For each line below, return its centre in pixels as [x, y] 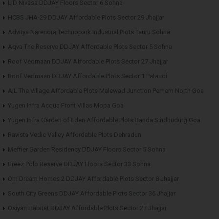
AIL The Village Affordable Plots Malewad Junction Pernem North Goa [106, 90]
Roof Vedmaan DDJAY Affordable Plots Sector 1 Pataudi [88, 76]
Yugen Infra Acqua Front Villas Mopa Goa [66, 105]
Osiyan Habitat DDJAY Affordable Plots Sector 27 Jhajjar [87, 208]
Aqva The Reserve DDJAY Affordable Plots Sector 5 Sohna [90, 46]
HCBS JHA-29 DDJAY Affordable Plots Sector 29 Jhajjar [86, 17]
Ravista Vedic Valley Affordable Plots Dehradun [75, 134]
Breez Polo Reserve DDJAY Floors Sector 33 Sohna [79, 164]
